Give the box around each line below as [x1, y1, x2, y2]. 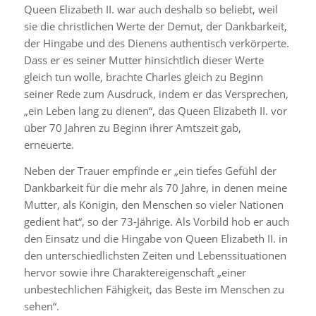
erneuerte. [23, 138, 74, 152]
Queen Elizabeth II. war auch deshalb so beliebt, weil [23, 2, 278, 16]
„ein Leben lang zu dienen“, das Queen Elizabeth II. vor [23, 104, 287, 118]
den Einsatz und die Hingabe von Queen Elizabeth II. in [23, 231, 288, 245]
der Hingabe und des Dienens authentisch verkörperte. [23, 36, 289, 50]
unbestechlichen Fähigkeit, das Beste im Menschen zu [23, 281, 284, 296]
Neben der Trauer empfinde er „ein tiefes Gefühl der [23, 163, 276, 178]
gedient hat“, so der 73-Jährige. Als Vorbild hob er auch [23, 214, 289, 229]
